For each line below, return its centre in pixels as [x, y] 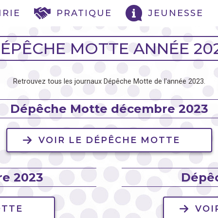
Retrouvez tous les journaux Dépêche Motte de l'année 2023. [109, 82]
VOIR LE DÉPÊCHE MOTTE [109, 140]
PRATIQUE [84, 13]
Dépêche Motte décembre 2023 [109, 109]
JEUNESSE [176, 13]
